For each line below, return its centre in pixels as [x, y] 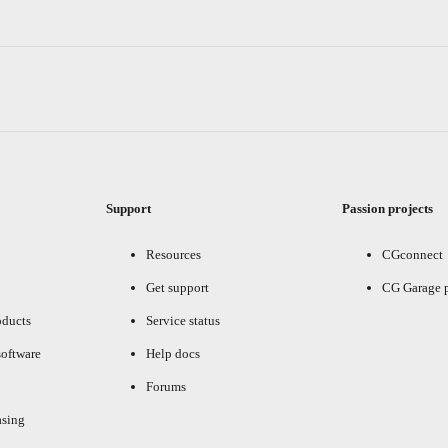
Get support [177, 287]
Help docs [172, 353]
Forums [165, 386]
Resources [173, 254]
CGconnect [413, 254]
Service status [182, 320]
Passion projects [388, 208]
